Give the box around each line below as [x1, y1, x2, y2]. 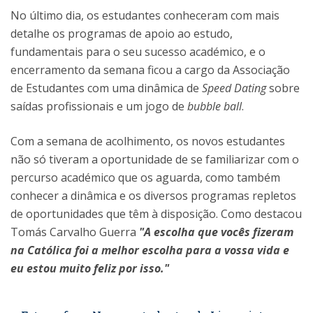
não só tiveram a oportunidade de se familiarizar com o [10, 152, 299, 167]
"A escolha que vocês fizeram [139, 224, 293, 240]
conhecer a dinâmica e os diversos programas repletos [10, 188, 296, 203]
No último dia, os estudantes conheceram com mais [10, 8, 279, 23]
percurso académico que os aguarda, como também [10, 170, 280, 185]
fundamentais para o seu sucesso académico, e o [10, 44, 265, 59]
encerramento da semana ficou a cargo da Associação [10, 62, 290, 78]
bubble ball [187, 99, 242, 114]
